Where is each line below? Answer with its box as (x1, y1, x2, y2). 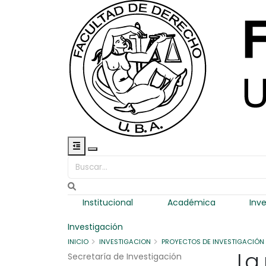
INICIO (68, 237, 88, 246)
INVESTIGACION (99, 237, 151, 246)
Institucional (82, 197, 133, 208)
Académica (167, 197, 216, 208)
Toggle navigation (92, 150, 167, 162)
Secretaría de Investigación (68, 251, 182, 262)
